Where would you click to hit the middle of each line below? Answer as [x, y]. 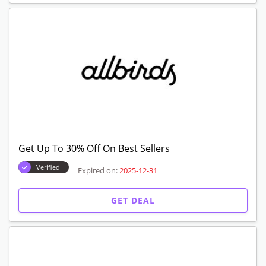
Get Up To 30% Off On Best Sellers [94, 148]
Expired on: [98, 170]
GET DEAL [133, 200]
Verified [48, 167]
